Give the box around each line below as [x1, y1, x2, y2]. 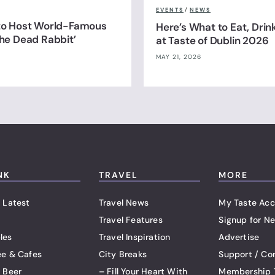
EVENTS [156, 6, 184, 14]
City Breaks [98, 248, 147, 260]
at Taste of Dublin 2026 [156, 34, 269, 48]
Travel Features [98, 214, 163, 225]
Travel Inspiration [98, 231, 171, 242]
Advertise [219, 231, 260, 242]
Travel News [98, 196, 149, 208]
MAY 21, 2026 [156, 53, 201, 61]
